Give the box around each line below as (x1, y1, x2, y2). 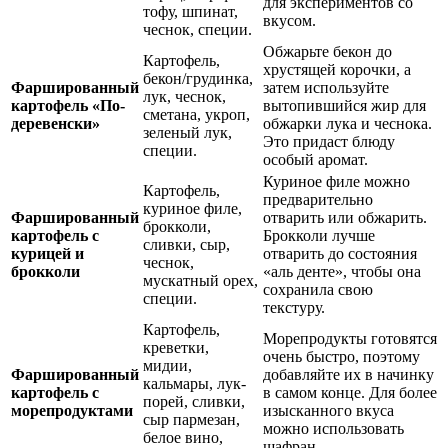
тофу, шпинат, (143, 2, 238, 20)
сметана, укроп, (143, 105, 250, 123)
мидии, (143, 356, 192, 374)
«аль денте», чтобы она (263, 262, 421, 280)
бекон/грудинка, (143, 69, 253, 87)
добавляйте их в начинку (263, 365, 434, 383)
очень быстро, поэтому (263, 347, 420, 365)
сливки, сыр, (143, 235, 230, 253)
